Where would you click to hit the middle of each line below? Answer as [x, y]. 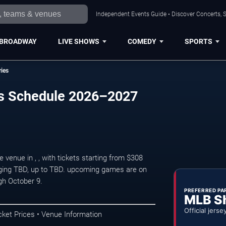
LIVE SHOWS [78, 41]
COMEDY [142, 41]
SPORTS [198, 41]
